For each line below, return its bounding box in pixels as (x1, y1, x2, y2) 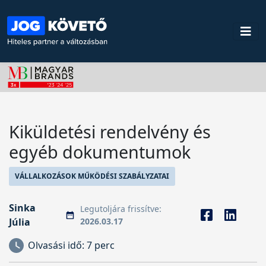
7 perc (87, 239, 115, 252)
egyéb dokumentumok (9, 140, 191, 163)
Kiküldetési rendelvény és (9, 120, 211, 143)
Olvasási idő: (28, 239, 87, 252)
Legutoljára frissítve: (80, 203, 162, 214)
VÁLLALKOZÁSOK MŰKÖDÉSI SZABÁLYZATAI (15, 171, 169, 181)
